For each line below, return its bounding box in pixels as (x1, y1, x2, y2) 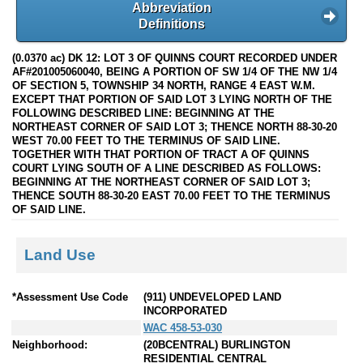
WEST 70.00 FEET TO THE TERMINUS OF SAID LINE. (12, 134, 280, 147)
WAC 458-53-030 (143, 322, 222, 335)
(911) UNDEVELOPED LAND (143, 291, 281, 304)
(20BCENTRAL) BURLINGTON (143, 339, 290, 352)
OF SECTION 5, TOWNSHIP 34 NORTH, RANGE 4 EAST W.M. (12, 79, 315, 92)
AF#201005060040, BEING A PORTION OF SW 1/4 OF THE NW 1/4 (12, 65, 337, 78)
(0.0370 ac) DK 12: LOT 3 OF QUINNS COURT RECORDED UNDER (12, 51, 337, 64)
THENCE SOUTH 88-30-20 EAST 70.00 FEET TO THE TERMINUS (12, 189, 331, 202)
